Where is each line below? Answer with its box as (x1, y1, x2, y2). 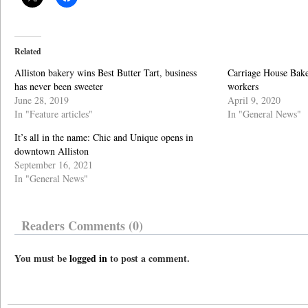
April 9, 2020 (228, 93, 280, 107)
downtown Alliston (14, 144, 89, 157)
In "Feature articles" (14, 107, 93, 120)
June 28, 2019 (14, 93, 69, 107)
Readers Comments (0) (21, 217, 143, 234)
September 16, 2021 (14, 158, 93, 171)
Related (14, 45, 41, 57)
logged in (69, 251, 107, 265)
